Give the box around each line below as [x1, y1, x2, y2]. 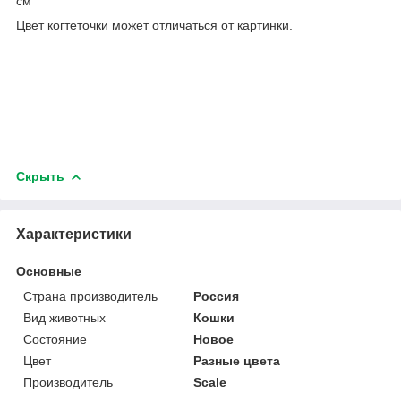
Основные [16, 263, 81, 278]
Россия [193, 288, 240, 303]
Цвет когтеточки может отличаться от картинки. [16, 17, 293, 32]
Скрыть [16, 168, 64, 183]
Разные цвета [193, 353, 281, 368]
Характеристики [16, 226, 132, 242]
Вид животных [23, 310, 106, 325]
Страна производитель [23, 288, 158, 303]
